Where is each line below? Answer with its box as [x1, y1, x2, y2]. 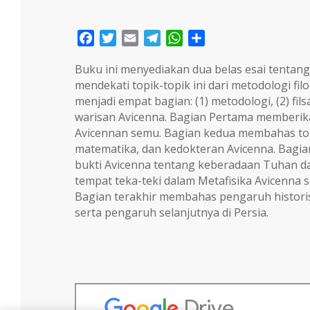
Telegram [160, 30, 211, 46]
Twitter [116, 30, 154, 46]
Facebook [93, 30, 144, 46]
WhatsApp [182, 30, 237, 46]
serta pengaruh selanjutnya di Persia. [74, 205, 268, 221]
